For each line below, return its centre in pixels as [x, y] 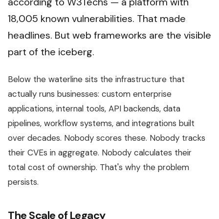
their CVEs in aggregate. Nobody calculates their [100, 153]
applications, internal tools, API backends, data [94, 109]
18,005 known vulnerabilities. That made [97, 19]
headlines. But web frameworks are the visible [109, 35]
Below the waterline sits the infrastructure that [96, 79]
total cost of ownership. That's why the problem [99, 167]
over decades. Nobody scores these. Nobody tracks [107, 138]
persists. [23, 182]
